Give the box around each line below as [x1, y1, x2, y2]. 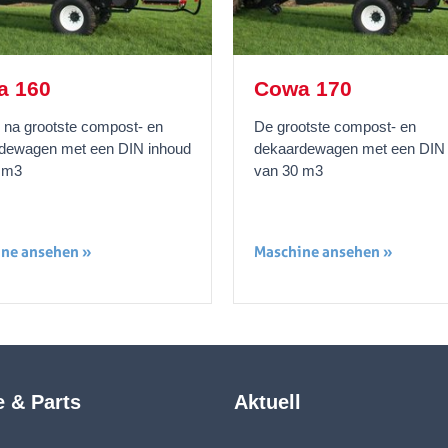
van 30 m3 [254, 161, 324, 179]
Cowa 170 [254, 76, 353, 100]
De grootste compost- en [254, 117, 417, 135]
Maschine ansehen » [254, 241, 394, 261]
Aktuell [234, 391, 301, 413]
